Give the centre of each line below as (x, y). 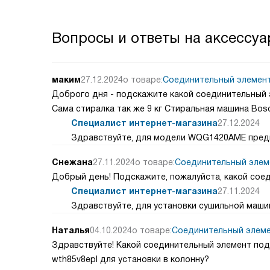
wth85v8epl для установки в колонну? (130, 259)
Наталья (71, 230)
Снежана (72, 162)
